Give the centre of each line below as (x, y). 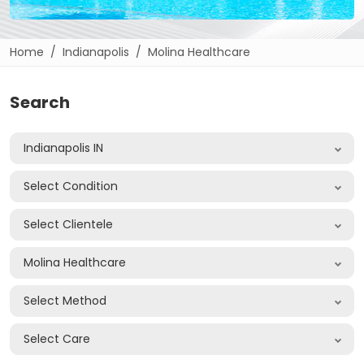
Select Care (57, 339)
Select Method (65, 301)
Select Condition (71, 186)
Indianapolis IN (63, 148)
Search (40, 103)
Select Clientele (68, 225)
